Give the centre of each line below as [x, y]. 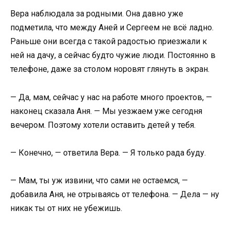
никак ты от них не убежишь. [66, 208]
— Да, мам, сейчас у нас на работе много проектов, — [111, 97]
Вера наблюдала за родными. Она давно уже [97, 14]
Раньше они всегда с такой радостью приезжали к [109, 42]
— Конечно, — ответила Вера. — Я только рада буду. [108, 152]
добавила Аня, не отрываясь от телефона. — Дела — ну [115, 194]
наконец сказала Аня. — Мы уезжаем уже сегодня [106, 111]
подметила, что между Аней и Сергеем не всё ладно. [112, 28]
